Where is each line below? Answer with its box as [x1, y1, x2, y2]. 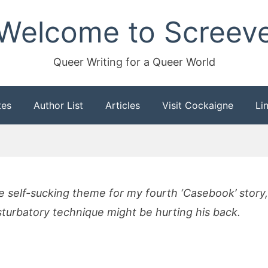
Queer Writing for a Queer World [53, 56, 215, 68]
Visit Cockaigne [162, 99, 233, 111]
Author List [33, 99, 83, 111]
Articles [105, 99, 140, 111]
